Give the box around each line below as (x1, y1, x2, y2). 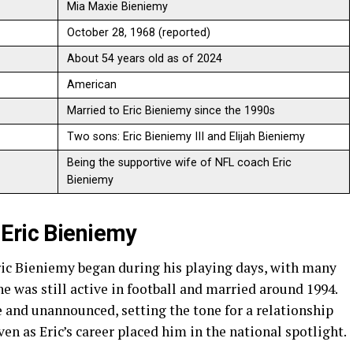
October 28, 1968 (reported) (67, 25, 211, 39)
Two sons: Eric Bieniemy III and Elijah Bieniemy (67, 129, 306, 143)
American (67, 77, 117, 91)
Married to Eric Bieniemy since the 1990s (67, 103, 276, 117)
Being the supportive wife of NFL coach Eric (67, 155, 292, 169)
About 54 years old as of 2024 (67, 51, 223, 65)
